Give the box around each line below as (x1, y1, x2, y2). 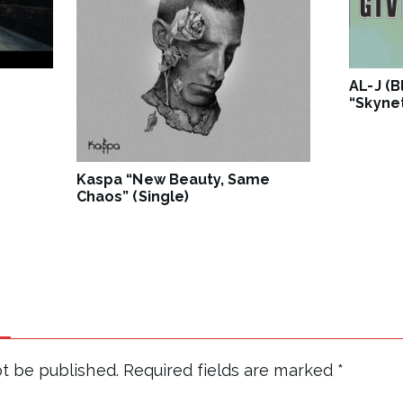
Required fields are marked (122, 361, 337, 381)
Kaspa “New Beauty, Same (76, 171, 271, 189)
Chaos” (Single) (76, 188, 189, 206)
